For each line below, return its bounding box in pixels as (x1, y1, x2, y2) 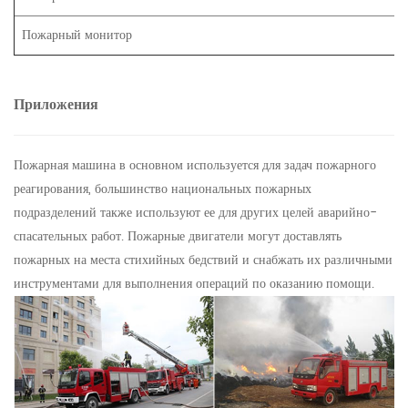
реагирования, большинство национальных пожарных (14, 178, 311, 200)
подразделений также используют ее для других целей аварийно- (14, 202, 377, 224)
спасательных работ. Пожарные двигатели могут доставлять (14, 226, 342, 248)
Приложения (14, 93, 98, 117)
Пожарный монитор (22, 25, 132, 46)
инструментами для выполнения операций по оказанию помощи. (14, 273, 374, 295)
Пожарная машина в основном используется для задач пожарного (14, 155, 376, 177)
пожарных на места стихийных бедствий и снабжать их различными (14, 250, 393, 271)
